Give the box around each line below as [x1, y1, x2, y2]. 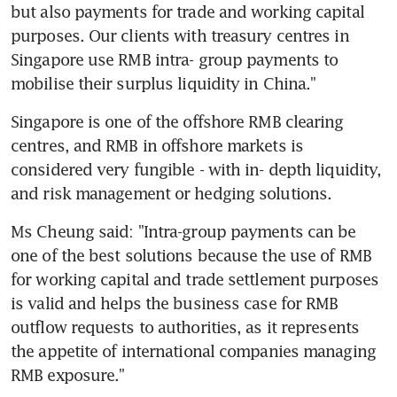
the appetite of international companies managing [11, 340, 376, 361]
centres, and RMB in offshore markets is [11, 135, 303, 155]
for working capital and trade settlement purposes [11, 269, 378, 289]
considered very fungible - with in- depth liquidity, [11, 159, 382, 179]
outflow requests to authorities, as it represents [11, 316, 359, 337]
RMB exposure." [11, 364, 125, 385]
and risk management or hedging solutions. [11, 183, 332, 203]
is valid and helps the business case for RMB [11, 292, 339, 313]
